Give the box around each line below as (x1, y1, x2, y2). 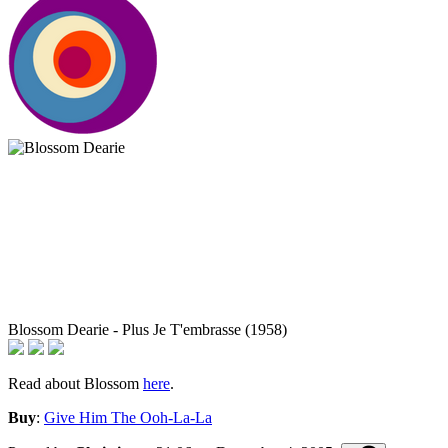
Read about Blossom (8, 375, 143, 393)
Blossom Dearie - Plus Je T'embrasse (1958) (8, 321, 287, 339)
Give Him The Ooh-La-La (44, 409, 212, 427)
